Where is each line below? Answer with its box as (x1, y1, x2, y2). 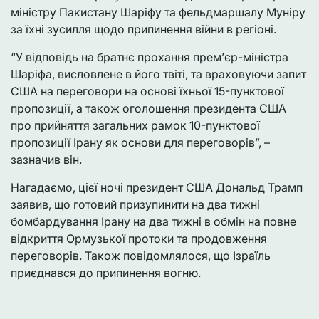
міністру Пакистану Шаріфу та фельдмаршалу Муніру (11, 5, 305, 20)
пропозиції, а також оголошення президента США (11, 101, 286, 116)
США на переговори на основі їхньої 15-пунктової (11, 84, 284, 99)
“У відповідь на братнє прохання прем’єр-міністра (11, 50, 288, 65)
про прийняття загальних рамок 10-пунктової (11, 118, 260, 133)
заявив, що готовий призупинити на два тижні (11, 197, 260, 212)
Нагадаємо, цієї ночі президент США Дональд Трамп (11, 180, 303, 195)
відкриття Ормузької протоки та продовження (11, 231, 267, 246)
